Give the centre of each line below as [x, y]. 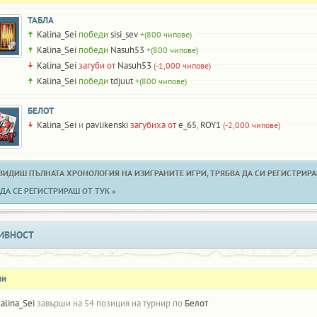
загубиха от [153, 125]
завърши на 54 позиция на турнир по [110, 303]
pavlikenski [107, 125]
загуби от [97, 65]
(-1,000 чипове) [182, 65]
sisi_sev [124, 34]
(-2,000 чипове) [252, 125]
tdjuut [122, 81]
